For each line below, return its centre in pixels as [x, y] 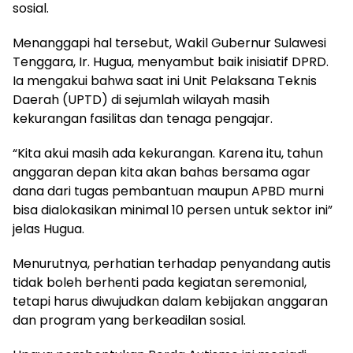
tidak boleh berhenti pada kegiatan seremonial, [160, 282]
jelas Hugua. [48, 229]
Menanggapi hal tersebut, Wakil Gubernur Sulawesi [169, 43]
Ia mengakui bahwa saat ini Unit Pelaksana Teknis [165, 80]
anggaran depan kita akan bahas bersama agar [162, 172]
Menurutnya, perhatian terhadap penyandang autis [172, 263]
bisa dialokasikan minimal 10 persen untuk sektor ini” [173, 210]
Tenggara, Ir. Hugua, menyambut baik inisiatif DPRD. [171, 61]
